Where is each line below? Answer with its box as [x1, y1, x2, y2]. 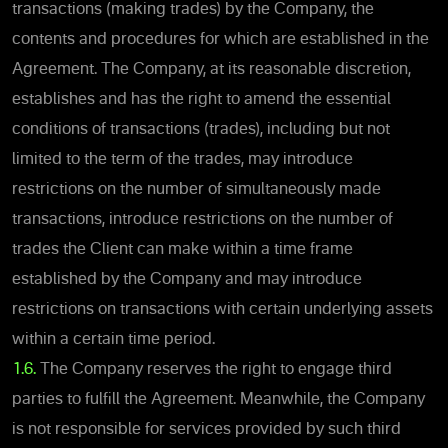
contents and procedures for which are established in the [12, 31, 429, 48]
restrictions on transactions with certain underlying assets [12, 301, 433, 318]
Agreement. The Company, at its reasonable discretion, [12, 61, 411, 78]
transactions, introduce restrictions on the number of [12, 211, 393, 228]
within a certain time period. [12, 331, 215, 348]
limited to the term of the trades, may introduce [12, 151, 353, 168]
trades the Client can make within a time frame [12, 241, 353, 258]
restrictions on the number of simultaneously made [12, 181, 381, 198]
